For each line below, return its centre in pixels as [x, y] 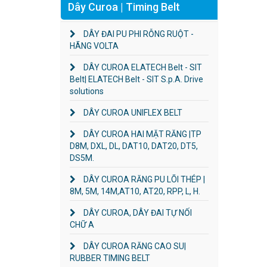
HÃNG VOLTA [94, 46]
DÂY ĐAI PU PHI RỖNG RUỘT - [138, 34]
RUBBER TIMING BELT [110, 258]
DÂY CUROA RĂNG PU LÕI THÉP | [143, 179]
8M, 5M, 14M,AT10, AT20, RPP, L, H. [135, 191]
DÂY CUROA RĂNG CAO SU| [134, 246]
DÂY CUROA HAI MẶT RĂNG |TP [142, 134]
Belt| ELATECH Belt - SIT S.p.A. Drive [136, 79]
